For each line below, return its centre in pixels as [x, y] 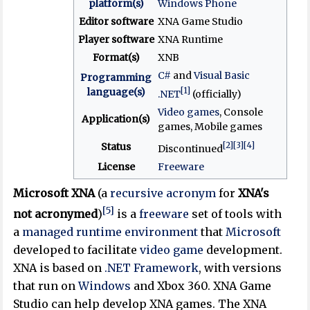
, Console [241, 112]
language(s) [116, 92]
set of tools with [236, 214]
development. [243, 250]
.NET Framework [152, 268]
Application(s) [116, 119]
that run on [46, 286]
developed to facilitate [77, 250]
